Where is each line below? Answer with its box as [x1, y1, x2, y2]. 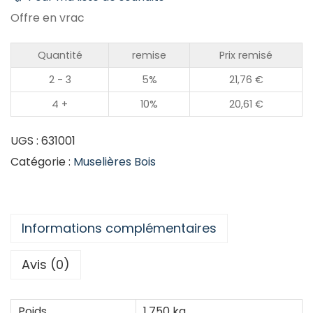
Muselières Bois [73, 154, 156, 170]
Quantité [37, 48, 82, 62]
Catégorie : [10, 154, 73, 170]
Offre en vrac [10, 10, 85, 26]
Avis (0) [22, 256, 70, 273]
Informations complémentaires [22, 219, 217, 237]
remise [132, 48, 166, 62]
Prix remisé [219, 48, 272, 62]
